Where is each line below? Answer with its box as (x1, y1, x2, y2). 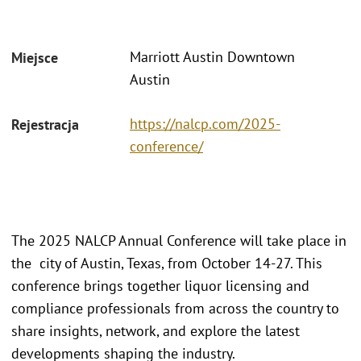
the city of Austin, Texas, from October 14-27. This (11, 253, 322, 272)
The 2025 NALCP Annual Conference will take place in (11, 230, 346, 250)
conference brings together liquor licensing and (11, 276, 309, 295)
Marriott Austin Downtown (130, 48, 295, 67)
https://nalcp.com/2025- (130, 114, 280, 133)
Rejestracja (11, 114, 79, 134)
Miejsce (11, 48, 58, 68)
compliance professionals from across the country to (11, 298, 339, 317)
